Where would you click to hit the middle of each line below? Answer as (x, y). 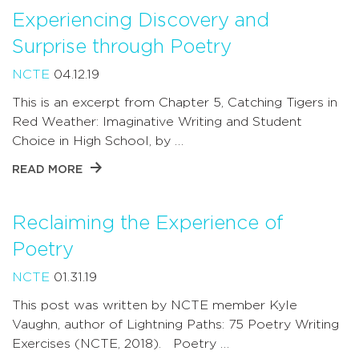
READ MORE (47, 169)
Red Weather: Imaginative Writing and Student (157, 121)
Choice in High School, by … (98, 141)
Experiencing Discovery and (141, 20)
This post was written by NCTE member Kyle (155, 305)
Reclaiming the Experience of (148, 223)
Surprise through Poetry (122, 47)
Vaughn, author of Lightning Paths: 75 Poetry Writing (175, 324)
